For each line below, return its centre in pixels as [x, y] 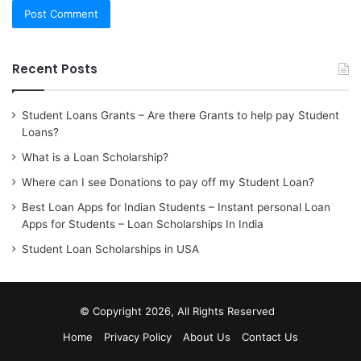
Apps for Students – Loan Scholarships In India [143, 224]
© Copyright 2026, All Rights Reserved [180, 311]
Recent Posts [55, 68]
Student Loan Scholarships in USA [110, 249]
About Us [207, 336]
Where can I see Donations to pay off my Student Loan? [168, 182]
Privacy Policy [138, 336]
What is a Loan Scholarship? [95, 157]
